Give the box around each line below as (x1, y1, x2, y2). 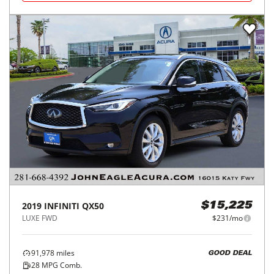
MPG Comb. (40, 260, 82, 270)
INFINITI (44, 200, 80, 212)
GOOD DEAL (208, 250, 252, 257)
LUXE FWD (22, 213, 57, 223)
